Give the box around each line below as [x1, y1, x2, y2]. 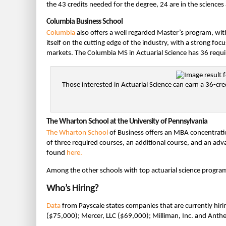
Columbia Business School [46, 17, 123, 26]
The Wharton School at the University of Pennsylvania [46, 117, 207, 126]
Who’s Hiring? [46, 183, 98, 194]
